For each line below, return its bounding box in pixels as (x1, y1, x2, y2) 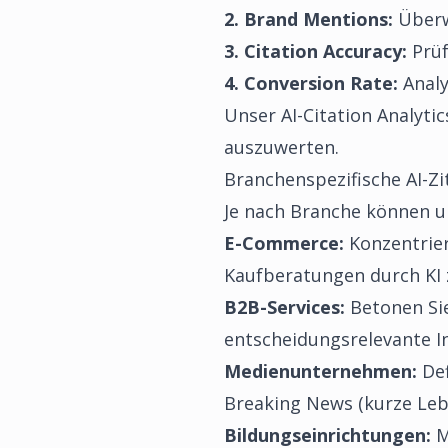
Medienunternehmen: (224, 359, 417, 383)
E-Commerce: (224, 231, 344, 255)
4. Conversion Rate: (224, 71, 398, 95)
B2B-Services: (224, 295, 345, 319)
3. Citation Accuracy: (224, 39, 407, 63)
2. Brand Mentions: (224, 7, 393, 31)
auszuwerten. (224, 135, 339, 159)
